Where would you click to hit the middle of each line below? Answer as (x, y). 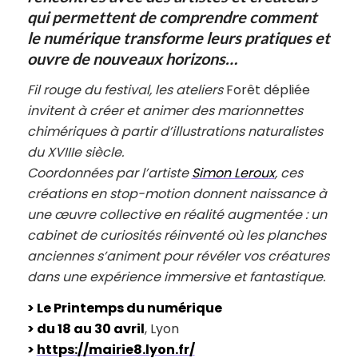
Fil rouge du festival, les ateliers (125, 89)
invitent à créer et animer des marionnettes (165, 110)
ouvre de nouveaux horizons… (132, 58)
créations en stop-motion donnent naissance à (177, 193)
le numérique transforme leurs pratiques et (178, 38)
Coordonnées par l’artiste (109, 173)
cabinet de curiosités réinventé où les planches (176, 235)
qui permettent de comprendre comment (172, 17)
